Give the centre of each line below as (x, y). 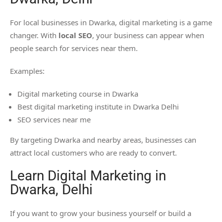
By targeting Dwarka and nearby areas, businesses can (103, 140)
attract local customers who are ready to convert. (93, 153)
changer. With (34, 35)
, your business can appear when (148, 35)
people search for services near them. (74, 48)
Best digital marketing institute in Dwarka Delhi (98, 107)
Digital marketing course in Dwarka (78, 94)
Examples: (27, 71)
